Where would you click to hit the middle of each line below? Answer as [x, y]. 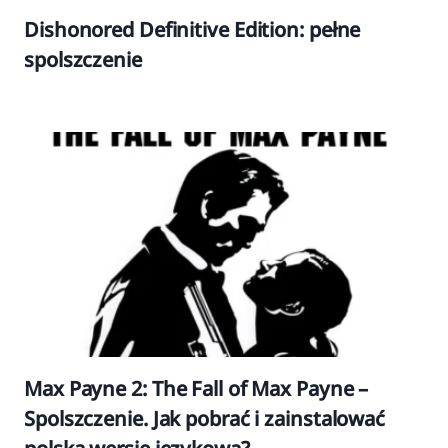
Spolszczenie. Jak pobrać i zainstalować [205, 418]
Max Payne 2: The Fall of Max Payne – [196, 388]
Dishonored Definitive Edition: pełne [192, 29]
